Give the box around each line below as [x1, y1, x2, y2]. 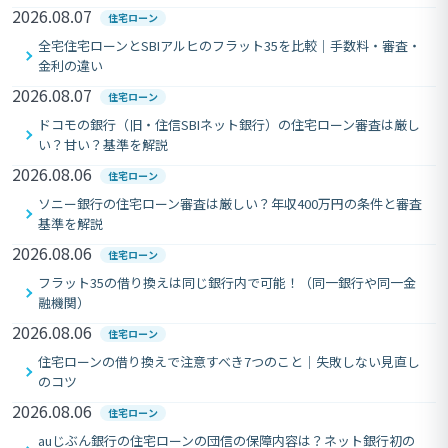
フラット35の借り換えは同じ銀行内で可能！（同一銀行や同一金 [38, 272, 416, 292]
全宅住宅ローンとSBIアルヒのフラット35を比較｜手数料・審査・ [38, 35, 421, 55]
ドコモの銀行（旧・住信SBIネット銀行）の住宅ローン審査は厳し [38, 114, 420, 134]
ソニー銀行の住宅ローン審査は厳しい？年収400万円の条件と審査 [38, 193, 422, 213]
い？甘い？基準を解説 [38, 134, 168, 154]
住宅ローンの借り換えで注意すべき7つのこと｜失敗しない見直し [38, 351, 420, 371]
